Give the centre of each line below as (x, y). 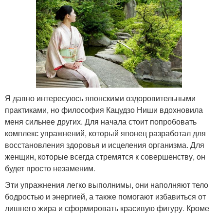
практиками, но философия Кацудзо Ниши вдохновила (104, 109)
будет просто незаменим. (50, 168)
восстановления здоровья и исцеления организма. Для (105, 145)
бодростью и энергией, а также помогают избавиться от (105, 196)
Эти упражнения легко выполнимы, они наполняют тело (107, 184)
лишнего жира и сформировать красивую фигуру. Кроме (107, 208)
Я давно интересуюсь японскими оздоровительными (100, 98)
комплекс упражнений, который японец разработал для (105, 133)
